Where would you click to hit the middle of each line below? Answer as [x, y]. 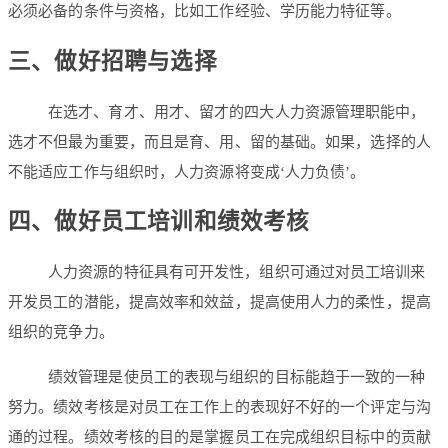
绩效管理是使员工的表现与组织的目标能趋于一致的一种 [237, 377]
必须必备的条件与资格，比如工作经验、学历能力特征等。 [204, 11]
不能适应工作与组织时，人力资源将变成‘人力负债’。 [187, 171]
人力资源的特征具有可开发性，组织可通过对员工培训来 [237, 272]
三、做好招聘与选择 [112, 62]
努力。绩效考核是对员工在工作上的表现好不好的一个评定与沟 [219, 407]
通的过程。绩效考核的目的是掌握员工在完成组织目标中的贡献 [219, 437]
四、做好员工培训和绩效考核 [159, 222]
